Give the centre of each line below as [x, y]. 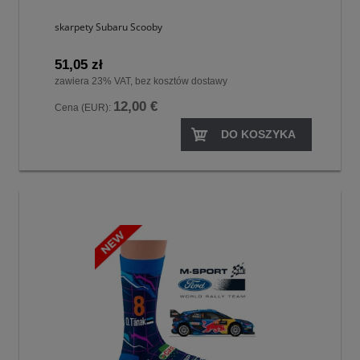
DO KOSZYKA [258, 134]
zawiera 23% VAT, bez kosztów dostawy [141, 82]
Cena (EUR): [84, 108]
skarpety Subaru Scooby [108, 27]
